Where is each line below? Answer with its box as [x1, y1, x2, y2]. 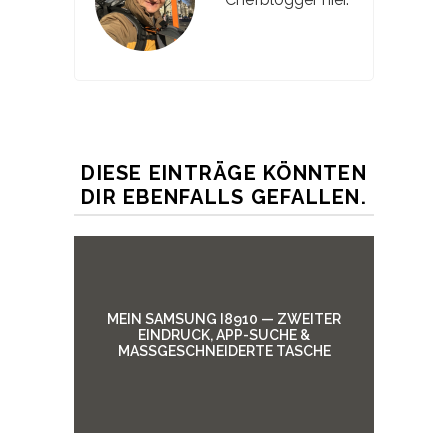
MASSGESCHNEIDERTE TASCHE [117, 342, 323, 359]
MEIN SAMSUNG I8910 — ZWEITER [107, 310, 341, 327]
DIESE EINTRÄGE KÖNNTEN [81, 160, 367, 185]
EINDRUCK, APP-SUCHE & [138, 326, 310, 343]
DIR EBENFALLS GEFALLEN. [81, 184, 367, 209]
